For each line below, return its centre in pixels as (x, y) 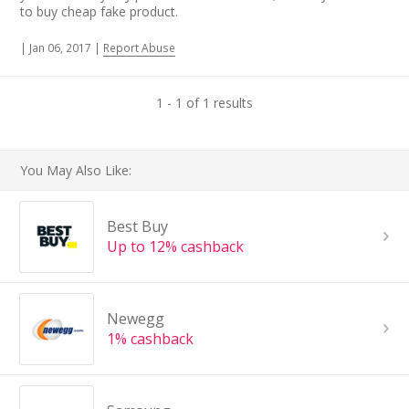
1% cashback (150, 339)
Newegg (135, 319)
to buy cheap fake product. (100, 11)
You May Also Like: (76, 171)
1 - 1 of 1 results (204, 103)
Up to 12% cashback (175, 247)
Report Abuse (140, 47)
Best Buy (137, 227)
